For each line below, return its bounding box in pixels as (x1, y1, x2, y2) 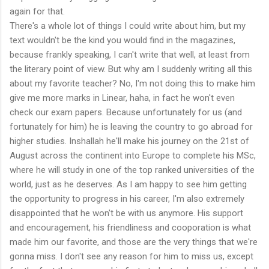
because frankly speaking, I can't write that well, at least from (10, 49, 250, 60)
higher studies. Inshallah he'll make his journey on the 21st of (10, 135, 249, 147)
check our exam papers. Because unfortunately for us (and (10, 106, 242, 118)
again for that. (10, 5, 65, 17)
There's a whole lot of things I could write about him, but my (10, 20, 246, 31)
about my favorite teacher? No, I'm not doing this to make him (10, 77, 255, 89)
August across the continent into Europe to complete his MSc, (10, 150, 256, 161)
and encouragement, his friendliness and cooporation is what (10, 222, 251, 233)
